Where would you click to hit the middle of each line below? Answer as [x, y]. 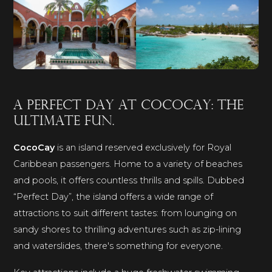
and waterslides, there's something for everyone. [118, 246]
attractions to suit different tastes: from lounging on [125, 213]
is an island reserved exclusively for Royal [143, 148]
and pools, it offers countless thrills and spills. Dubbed [129, 181]
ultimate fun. [64, 122]
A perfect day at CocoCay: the [129, 106]
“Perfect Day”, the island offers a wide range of [114, 197]
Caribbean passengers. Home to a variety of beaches [128, 164]
